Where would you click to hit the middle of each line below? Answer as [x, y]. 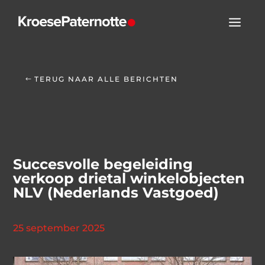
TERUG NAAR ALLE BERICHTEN [106, 79]
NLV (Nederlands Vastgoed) [116, 193]
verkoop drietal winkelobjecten [129, 179]
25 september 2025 [59, 228]
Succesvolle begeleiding [103, 164]
